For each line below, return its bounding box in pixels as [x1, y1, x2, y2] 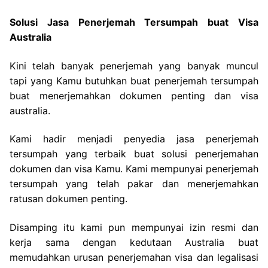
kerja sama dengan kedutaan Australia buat [10, 236, 258, 249]
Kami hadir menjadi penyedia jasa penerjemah [10, 133, 258, 145]
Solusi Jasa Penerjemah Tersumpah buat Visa [10, 16, 258, 29]
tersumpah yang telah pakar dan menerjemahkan [10, 178, 258, 190]
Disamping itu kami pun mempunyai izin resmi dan [10, 221, 258, 234]
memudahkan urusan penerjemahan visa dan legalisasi [10, 251, 258, 264]
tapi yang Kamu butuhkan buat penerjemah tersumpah [10, 74, 258, 87]
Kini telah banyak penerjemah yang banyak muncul [10, 59, 258, 72]
